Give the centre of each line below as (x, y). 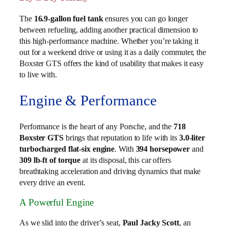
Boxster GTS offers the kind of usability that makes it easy (112, 64)
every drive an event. (52, 182)
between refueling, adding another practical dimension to (109, 30)
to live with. (38, 75)
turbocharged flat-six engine (67, 149)
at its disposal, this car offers (126, 160)
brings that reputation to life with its (121, 137)
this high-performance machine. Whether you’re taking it (109, 41)
